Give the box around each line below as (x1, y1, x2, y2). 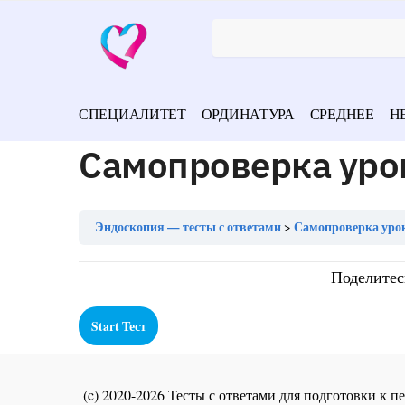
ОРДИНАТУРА (201, 104, 295, 123)
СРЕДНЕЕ (309, 104, 374, 123)
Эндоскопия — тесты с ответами (95, 218, 281, 236)
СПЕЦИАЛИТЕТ (79, 104, 186, 123)
